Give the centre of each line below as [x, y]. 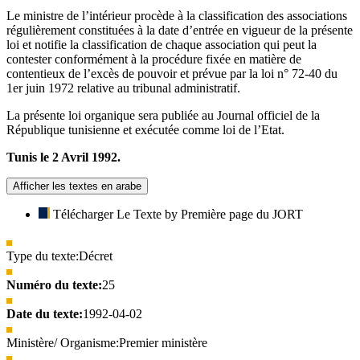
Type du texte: [43, 256]
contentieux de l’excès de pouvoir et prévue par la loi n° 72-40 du [172, 73]
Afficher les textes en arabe [77, 186]
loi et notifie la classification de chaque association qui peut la [162, 44]
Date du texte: [45, 313]
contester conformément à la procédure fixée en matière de [154, 59]
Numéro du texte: [54, 284]
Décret [96, 256]
